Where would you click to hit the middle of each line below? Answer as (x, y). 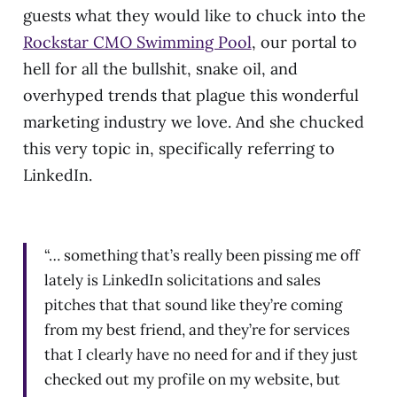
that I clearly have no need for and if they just (201, 354)
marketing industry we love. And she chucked (193, 121)
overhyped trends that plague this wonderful (191, 95)
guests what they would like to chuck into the (194, 15)
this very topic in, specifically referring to (179, 148)
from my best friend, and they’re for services (197, 329)
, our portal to (304, 42)
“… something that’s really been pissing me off (202, 255)
